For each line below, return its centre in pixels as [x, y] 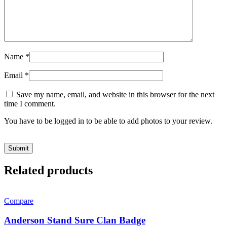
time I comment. [30, 103]
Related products [48, 170]
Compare [19, 201]
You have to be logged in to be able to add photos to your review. [108, 121]
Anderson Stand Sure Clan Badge [75, 220]
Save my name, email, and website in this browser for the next [115, 94]
